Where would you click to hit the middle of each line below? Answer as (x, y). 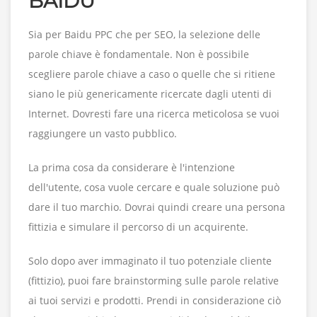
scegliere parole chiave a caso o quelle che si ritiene (152, 74)
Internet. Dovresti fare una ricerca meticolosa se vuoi (154, 114)
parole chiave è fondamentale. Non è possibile (139, 54)
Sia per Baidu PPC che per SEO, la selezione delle (144, 35)
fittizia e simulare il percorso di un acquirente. (138, 227)
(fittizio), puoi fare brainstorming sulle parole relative (154, 281)
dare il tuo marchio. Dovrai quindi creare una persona (157, 207)
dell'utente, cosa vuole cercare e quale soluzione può (154, 188)
